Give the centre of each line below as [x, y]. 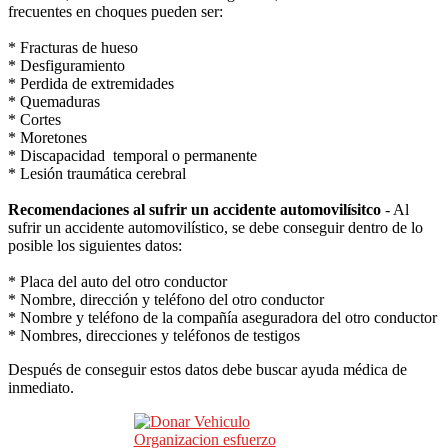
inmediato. [41, 387]
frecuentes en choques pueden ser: [115, 11]
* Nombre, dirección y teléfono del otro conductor [166, 299]
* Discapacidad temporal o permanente [132, 155]
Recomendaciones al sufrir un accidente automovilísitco [194, 209]
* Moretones [47, 137]
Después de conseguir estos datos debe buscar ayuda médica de [207, 369]
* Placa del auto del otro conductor [117, 281]
